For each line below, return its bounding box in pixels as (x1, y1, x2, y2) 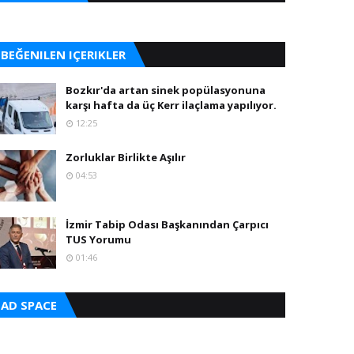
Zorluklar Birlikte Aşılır (66, 150, 186, 164)
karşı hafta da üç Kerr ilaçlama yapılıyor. (66, 98, 277, 112)
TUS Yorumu (66, 232, 134, 247)
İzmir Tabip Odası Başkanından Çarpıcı (66, 217, 269, 232)
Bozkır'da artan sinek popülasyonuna (66, 83, 265, 97)
